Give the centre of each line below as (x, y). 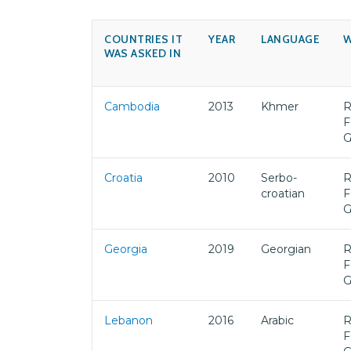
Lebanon (128, 320)
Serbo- (279, 178)
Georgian (286, 249)
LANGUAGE (290, 39)
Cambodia (132, 107)
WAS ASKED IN (143, 53)
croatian (283, 194)
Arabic (277, 320)
